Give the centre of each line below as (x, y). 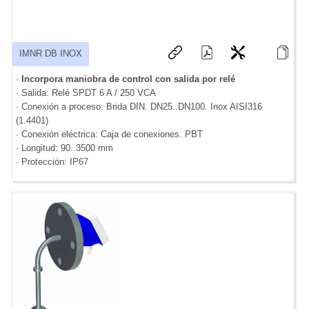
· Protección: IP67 (52, 162)
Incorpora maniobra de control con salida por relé (128, 79)
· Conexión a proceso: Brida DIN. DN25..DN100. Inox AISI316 (139, 107)
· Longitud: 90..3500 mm (64, 148)
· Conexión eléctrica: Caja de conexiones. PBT (109, 134)
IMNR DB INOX (51, 54)
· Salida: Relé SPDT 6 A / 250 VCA (86, 93)
